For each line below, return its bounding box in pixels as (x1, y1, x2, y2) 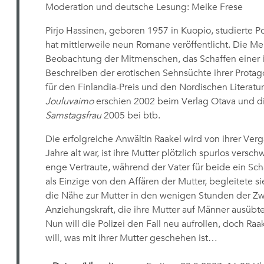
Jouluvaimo (45, 95, 94, 107)
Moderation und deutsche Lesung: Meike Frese (45, 1, 243, 13)
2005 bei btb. (101, 110, 160, 121)
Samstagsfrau (45, 110, 101, 121)
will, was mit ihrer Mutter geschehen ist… (45, 232, 217, 244)
